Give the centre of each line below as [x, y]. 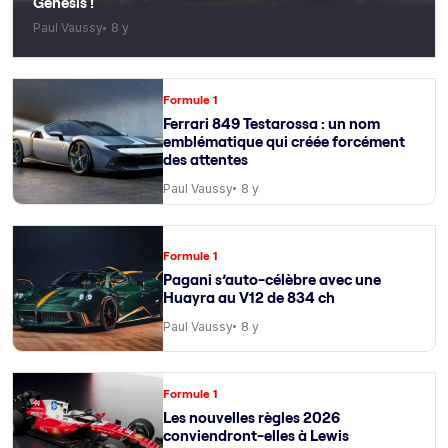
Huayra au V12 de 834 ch [249, 297]
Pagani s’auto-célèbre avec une [272, 279]
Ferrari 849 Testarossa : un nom [271, 123]
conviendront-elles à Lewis [256, 435]
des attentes [205, 159]
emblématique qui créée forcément [284, 141]
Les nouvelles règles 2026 [251, 417]
